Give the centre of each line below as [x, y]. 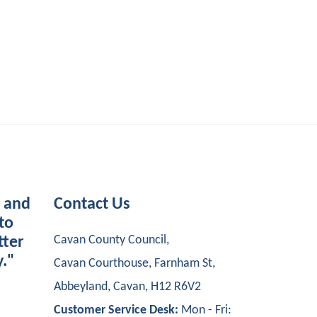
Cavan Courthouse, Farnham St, [134, 264]
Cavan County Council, [113, 240]
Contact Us [92, 204]
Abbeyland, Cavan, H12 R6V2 [127, 287]
